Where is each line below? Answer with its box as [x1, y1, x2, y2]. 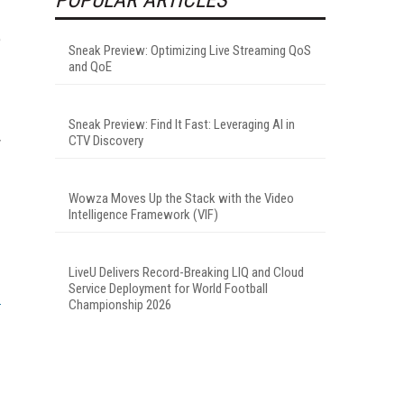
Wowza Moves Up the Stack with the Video [69, 189, 294, 207]
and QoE [69, 58, 112, 75]
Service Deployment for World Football [69, 280, 268, 297]
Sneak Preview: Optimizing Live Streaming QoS [69, 41, 311, 59]
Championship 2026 [69, 296, 171, 313]
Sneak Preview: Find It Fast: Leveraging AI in [69, 115, 295, 133]
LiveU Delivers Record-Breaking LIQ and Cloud [69, 263, 304, 280]
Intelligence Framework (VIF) [69, 206, 218, 223]
